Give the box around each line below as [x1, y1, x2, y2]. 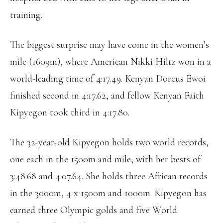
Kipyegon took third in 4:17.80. [10, 107, 129, 119]
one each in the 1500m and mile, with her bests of [10, 153, 201, 166]
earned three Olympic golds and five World [10, 204, 177, 217]
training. [10, 9, 42, 21]
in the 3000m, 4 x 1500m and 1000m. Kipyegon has [10, 187, 207, 200]
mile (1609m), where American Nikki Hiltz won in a [10, 56, 211, 68]
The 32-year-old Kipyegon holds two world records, [10, 136, 209, 149]
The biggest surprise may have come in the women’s [10, 39, 209, 51]
